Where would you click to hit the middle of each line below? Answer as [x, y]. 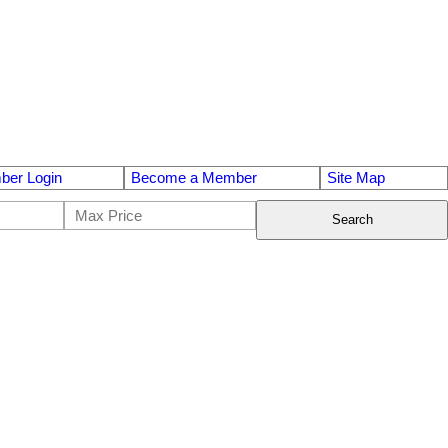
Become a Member [194, 177]
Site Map [356, 177]
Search [352, 220]
